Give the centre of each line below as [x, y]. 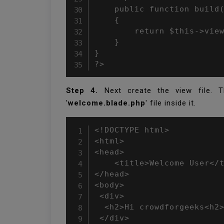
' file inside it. [171, 103]
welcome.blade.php [107, 103]
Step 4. [82, 90]
